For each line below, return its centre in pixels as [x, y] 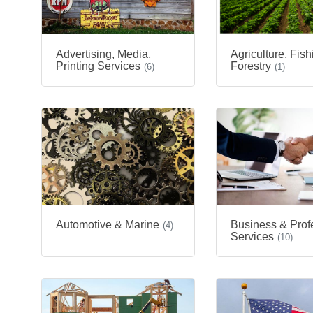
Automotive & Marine [108, 225]
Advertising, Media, [103, 54]
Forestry [251, 66]
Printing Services [98, 66]
